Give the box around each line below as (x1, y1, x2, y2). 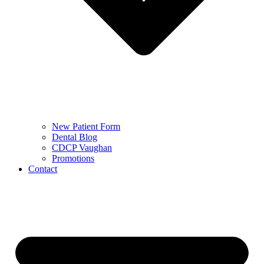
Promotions (52, 153, 94, 163)
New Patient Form (52, 121, 120, 131)
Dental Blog (52, 131, 97, 142)
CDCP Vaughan (52, 142, 112, 153)
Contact (28, 163, 57, 174)
